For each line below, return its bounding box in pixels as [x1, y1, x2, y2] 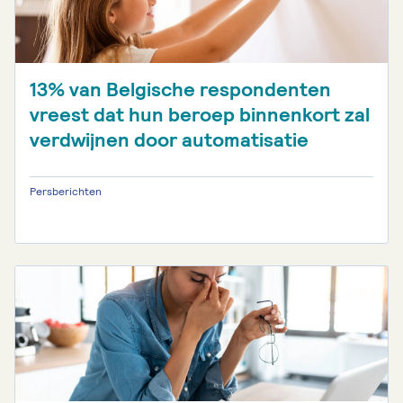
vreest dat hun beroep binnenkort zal [30, 102, 370, 128]
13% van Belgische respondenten [30, 76, 331, 103]
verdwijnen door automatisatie [30, 127, 309, 153]
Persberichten [30, 184, 102, 199]
